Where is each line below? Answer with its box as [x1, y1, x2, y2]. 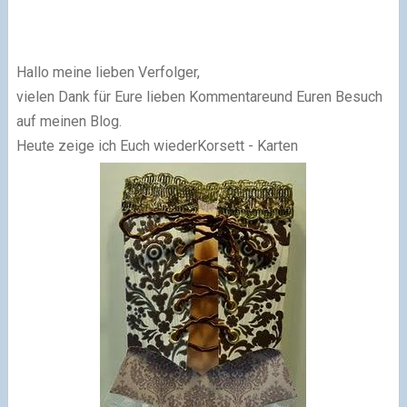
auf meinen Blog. [15, 112, 122, 130]
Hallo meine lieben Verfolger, [15, 63, 200, 81]
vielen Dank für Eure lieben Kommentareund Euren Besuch [15, 87, 382, 105]
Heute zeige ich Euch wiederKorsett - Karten [15, 136, 298, 154]
